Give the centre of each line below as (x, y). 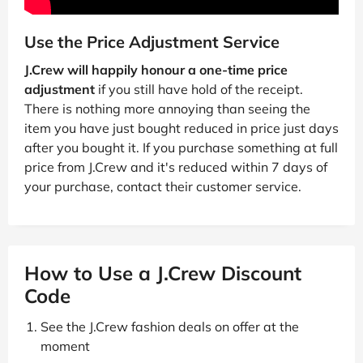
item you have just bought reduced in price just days (181, 128)
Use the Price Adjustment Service (152, 41)
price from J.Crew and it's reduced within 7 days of (176, 167)
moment (65, 346)
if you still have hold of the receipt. (199, 89)
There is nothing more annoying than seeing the (167, 108)
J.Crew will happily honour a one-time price (156, 69)
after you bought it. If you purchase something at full (181, 147)
